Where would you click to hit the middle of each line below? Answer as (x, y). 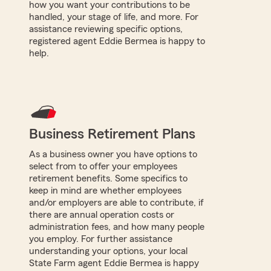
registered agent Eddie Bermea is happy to (117, 41)
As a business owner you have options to (113, 154)
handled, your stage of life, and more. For (114, 17)
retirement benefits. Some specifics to (108, 178)
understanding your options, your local (108, 251)
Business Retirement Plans (112, 134)
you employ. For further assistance (101, 239)
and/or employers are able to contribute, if (116, 202)
